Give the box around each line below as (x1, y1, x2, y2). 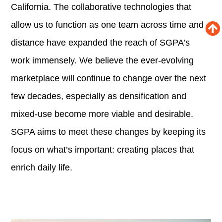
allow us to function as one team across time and (11, 19, 204, 30)
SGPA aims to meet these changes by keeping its (11, 126, 206, 137)
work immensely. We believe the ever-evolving (11, 55, 194, 65)
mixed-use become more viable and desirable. (11, 109, 194, 119)
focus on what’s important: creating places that (11, 144, 195, 155)
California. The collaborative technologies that (11, 1, 192, 12)
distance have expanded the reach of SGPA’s (11, 37, 190, 48)
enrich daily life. (11, 162, 73, 172)
